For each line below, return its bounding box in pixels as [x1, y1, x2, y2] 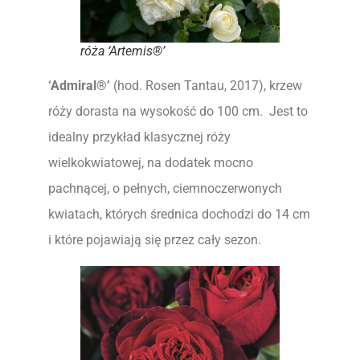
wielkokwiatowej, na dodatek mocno [48, 154, 253, 170]
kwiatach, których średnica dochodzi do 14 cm [48, 206, 310, 222]
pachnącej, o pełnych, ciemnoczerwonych [48, 180, 282, 196]
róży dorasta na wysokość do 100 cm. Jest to [48, 103, 308, 119]
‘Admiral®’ [48, 77, 110, 93]
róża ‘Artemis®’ [80, 43, 165, 59]
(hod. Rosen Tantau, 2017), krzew [110, 77, 302, 93]
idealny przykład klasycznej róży [48, 129, 231, 145]
